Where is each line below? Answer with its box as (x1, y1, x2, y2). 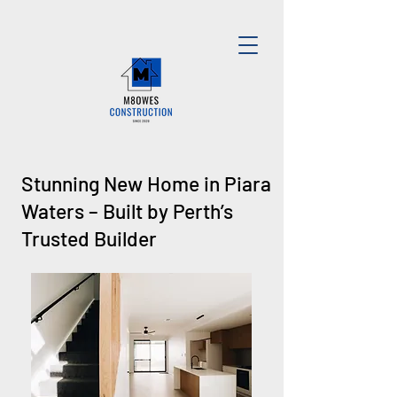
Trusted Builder (21, 226, 157, 251)
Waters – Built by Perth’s (21, 198, 233, 223)
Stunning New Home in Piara (21, 171, 271, 196)
